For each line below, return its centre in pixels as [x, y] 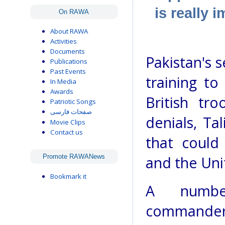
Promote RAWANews [74, 157]
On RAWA [74, 12]
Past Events [68, 71]
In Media [63, 81]
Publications [69, 61]
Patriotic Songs [73, 101]
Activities [64, 41]
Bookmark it [68, 176]
